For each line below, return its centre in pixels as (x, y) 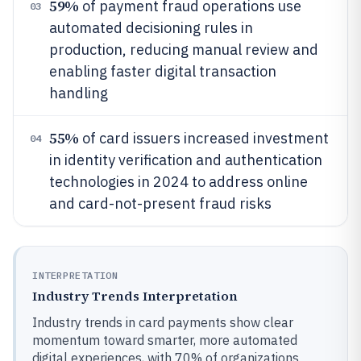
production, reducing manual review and (184, 49)
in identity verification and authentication (186, 160)
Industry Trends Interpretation (135, 295)
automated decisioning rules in (151, 27)
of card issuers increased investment (203, 138)
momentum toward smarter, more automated (165, 340)
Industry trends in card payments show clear (163, 322)
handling (79, 93)
